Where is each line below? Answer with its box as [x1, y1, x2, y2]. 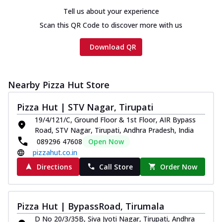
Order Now [160, 162, 198, 171]
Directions [36, 162, 72, 171]
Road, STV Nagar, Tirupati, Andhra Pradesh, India [35, 125, 194, 135]
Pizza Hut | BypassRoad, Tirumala [17, 200, 165, 212]
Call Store [99, 162, 133, 171]
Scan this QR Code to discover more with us [40, 20, 182, 30]
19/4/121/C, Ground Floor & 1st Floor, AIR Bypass [35, 114, 196, 124]
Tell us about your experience [63, 6, 159, 16]
